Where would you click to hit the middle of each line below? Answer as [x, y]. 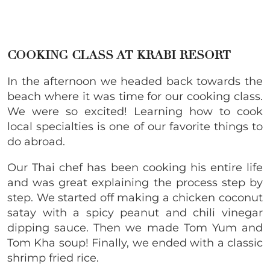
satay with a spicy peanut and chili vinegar [135, 212]
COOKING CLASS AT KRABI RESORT [121, 55]
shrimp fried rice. [53, 258]
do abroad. [36, 141]
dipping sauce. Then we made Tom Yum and [135, 228]
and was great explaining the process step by [135, 182]
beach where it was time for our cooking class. [135, 96]
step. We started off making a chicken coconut [135, 197]
